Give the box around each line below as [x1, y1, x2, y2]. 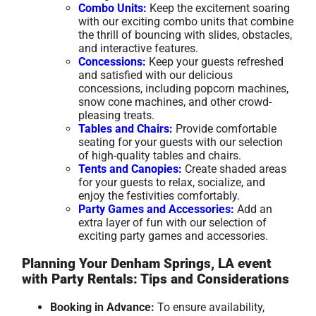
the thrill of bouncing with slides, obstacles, [78, 28, 293, 42]
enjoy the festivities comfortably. [78, 189, 241, 203]
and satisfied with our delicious [78, 68, 233, 83]
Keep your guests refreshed [146, 55, 284, 69]
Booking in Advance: [50, 300, 155, 314]
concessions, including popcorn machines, [78, 82, 289, 96]
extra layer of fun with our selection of [78, 216, 267, 230]
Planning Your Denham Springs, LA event [22, 255, 272, 272]
